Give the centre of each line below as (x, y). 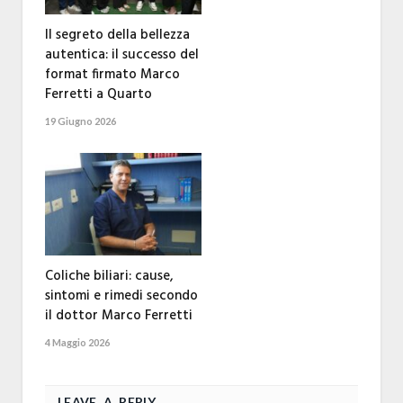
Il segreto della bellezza (117, 36)
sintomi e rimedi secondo (121, 296)
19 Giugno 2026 (81, 121)
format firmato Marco (112, 75)
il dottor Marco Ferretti (119, 316)
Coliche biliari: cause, (109, 277)
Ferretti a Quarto (99, 95)
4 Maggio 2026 (77, 343)
